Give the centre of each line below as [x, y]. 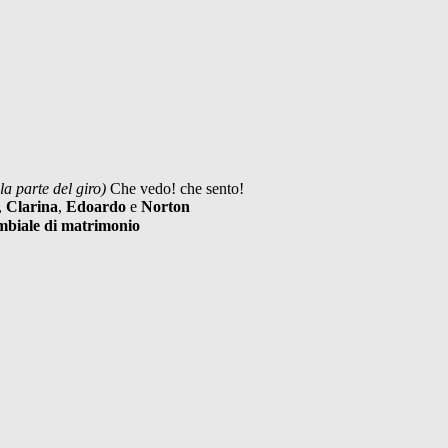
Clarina [32, 206]
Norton [165, 206]
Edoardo [96, 206]
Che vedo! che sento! [177, 188]
